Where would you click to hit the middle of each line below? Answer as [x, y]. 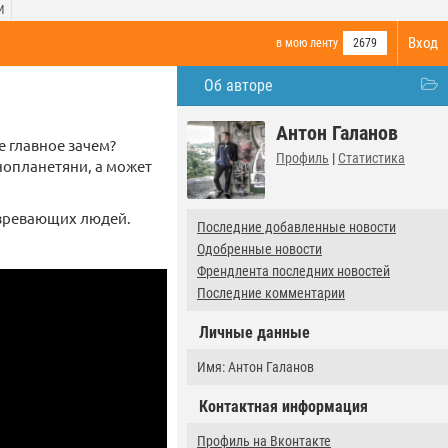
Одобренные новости [259, 249]
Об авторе [238, 85]
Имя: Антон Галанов [255, 367]
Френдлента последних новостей [293, 271]
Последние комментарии [271, 293]
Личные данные [254, 332]
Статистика [371, 158]
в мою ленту [307, 43]
